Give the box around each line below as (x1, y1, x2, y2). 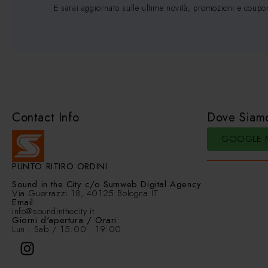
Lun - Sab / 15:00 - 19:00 (12, 222, 121, 236)
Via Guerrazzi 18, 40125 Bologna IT (12, 186, 159, 200)
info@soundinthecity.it (12, 204, 95, 218)
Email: (12, 195, 36, 209)
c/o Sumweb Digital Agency (81, 177, 202, 191)
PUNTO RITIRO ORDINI (12, 159, 108, 173)
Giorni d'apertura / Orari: (12, 213, 120, 227)
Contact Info (12, 108, 80, 126)
